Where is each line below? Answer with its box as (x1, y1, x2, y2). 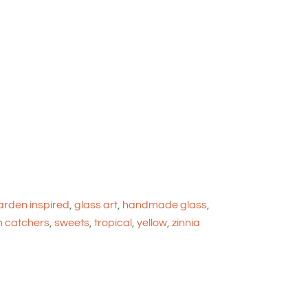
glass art (74, 199, 118, 210)
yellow (137, 217, 167, 228)
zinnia (172, 217, 200, 228)
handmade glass (122, 199, 207, 210)
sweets (54, 217, 89, 228)
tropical (94, 217, 132, 228)
